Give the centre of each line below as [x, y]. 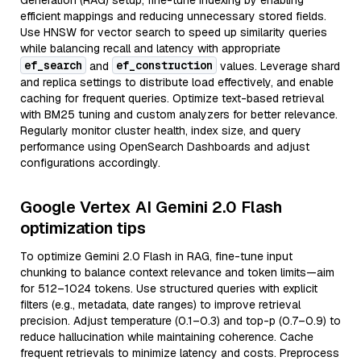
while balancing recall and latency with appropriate [150, 48]
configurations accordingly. [90, 163]
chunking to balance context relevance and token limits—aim [177, 272]
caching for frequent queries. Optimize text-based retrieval [172, 98]
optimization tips [83, 228]
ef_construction [164, 65]
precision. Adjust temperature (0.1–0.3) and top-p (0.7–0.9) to [180, 321]
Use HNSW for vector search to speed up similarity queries [174, 32]
